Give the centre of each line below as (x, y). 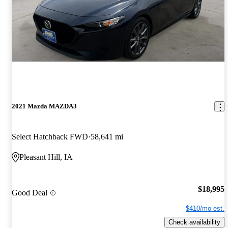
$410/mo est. (205, 209)
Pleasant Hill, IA (46, 157)
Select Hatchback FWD (50, 136)
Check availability (194, 222)
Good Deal (30, 193)
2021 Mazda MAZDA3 (44, 106)
